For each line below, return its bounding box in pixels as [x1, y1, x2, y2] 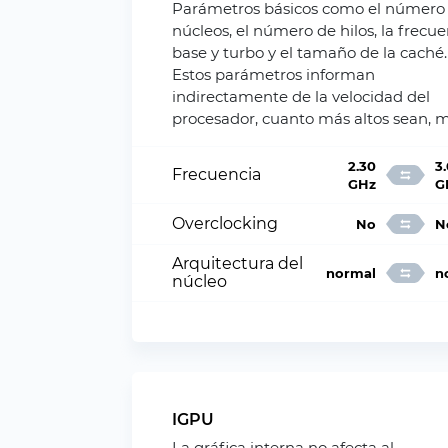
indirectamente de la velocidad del [172, 87, 430, 106]
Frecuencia [172, 165, 261, 184]
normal [325, 265, 376, 281]
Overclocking [172, 214, 278, 233]
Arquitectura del [172, 254, 303, 273]
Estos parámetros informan [172, 65, 375, 84]
